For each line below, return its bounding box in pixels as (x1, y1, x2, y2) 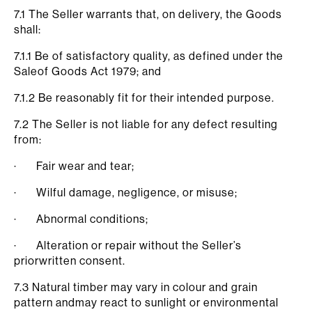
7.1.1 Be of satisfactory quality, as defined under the (14, 49, 283, 63)
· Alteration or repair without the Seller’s (14, 238, 242, 252)
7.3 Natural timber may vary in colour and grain (14, 280, 258, 294)
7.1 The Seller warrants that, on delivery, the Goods (14, 7, 282, 21)
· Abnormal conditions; (14, 212, 148, 226)
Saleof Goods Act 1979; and (14, 64, 162, 78)
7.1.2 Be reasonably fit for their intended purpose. (14, 91, 274, 104)
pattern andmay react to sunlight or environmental (14, 295, 279, 309)
